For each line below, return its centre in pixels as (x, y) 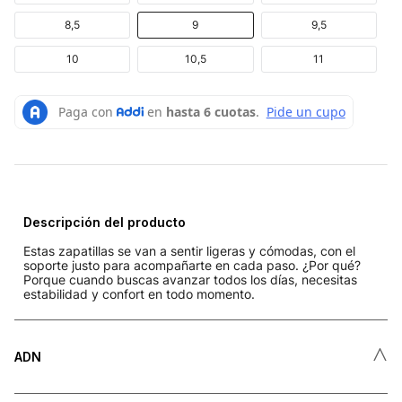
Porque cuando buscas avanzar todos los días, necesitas (190, 279)
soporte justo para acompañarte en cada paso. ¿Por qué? (192, 265)
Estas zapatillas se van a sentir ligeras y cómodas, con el (189, 250)
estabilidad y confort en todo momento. (139, 293)
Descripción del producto (105, 222)
